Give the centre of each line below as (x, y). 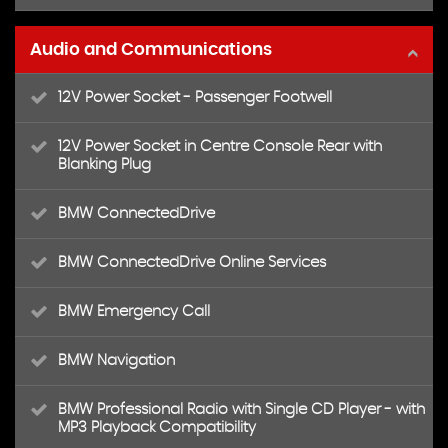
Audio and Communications (151, 49)
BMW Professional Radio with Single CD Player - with (241, 409)
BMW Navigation (116, 360)
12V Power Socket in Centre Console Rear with (220, 146)
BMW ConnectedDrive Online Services (192, 262)
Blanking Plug (104, 164)
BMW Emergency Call (134, 311)
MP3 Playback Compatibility (157, 427)
